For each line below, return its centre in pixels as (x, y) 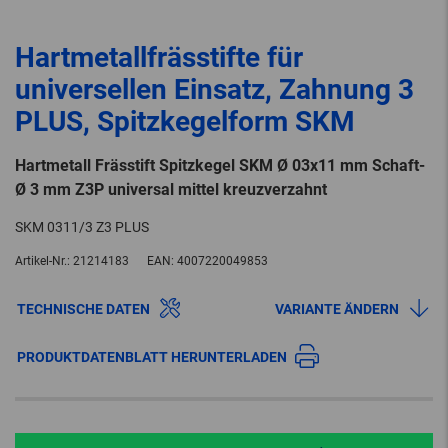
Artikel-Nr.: (42, 261)
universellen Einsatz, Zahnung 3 (214, 90)
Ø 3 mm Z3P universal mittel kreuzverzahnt (171, 190)
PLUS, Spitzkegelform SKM (185, 122)
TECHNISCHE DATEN (83, 309)
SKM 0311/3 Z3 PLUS (82, 227)
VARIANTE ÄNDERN (337, 309)
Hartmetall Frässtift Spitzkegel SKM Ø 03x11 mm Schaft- (220, 166)
